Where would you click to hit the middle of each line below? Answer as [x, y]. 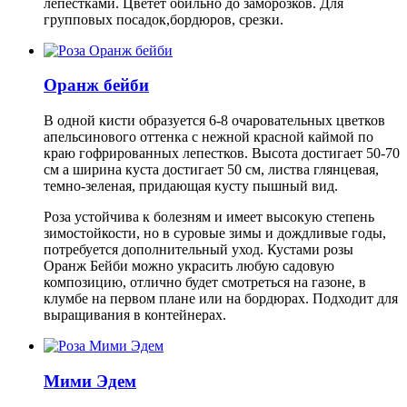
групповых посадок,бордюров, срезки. [164, 19]
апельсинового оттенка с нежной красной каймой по [208, 137]
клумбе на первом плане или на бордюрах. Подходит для [221, 299]
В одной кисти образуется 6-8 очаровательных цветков [214, 121]
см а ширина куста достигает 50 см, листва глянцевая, [211, 170]
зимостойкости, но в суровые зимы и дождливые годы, [215, 233]
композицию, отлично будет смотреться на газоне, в [205, 283]
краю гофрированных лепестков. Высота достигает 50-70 [222, 154]
